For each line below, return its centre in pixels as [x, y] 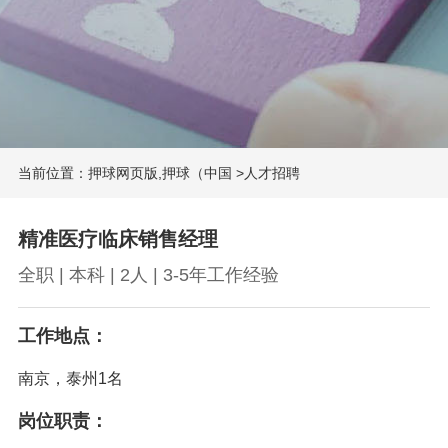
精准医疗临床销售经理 [117, 238]
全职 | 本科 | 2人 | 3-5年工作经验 [148, 274]
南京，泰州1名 [70, 378]
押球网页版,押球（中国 [159, 173]
